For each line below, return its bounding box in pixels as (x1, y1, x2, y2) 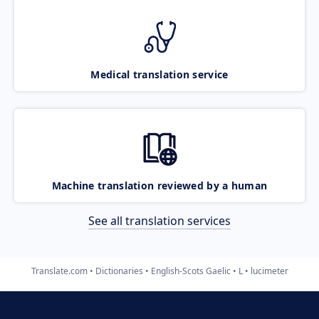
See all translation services (88, 212, 231, 229)
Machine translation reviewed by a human (51, 178, 268, 192)
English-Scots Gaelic (150, 264, 231, 277)
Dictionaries (95, 264, 143, 277)
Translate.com (31, 264, 88, 277)
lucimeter (250, 264, 288, 277)
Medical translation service (90, 67, 229, 81)
